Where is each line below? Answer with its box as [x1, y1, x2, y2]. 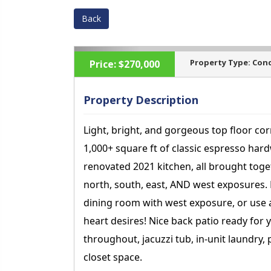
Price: [90, 57, 116, 71]
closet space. [83, 250, 142, 264]
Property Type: [190, 57, 250, 68]
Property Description [83, 93, 198, 107]
